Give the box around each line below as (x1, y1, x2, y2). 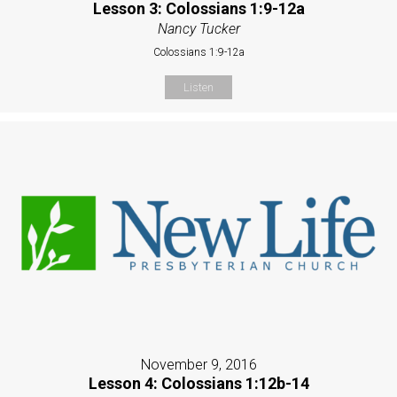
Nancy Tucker (157, 19, 240, 37)
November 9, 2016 (140, 355, 257, 373)
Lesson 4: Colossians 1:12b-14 (88, 373, 309, 393)
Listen (183, 80, 214, 94)
